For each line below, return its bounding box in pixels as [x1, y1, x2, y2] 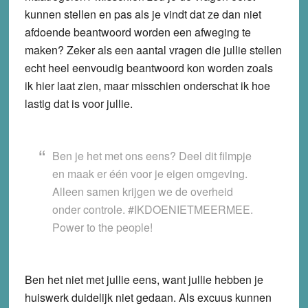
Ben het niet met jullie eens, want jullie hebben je [24, 271, 263, 287]
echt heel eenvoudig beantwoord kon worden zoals [24, 59, 273, 76]
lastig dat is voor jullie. [24, 95, 133, 111]
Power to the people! [52, 219, 153, 235]
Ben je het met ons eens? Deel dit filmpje [52, 147, 252, 164]
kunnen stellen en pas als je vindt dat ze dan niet [24, 5, 261, 22]
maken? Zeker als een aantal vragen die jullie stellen [24, 41, 282, 58]
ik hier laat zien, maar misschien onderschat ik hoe [24, 77, 270, 93]
